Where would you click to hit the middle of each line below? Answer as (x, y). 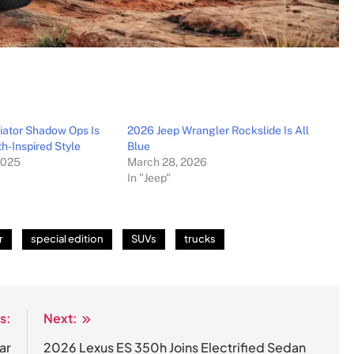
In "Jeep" (149, 178)
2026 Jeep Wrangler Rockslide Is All (218, 130)
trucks (200, 239)
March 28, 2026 (168, 162)
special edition (67, 239)
